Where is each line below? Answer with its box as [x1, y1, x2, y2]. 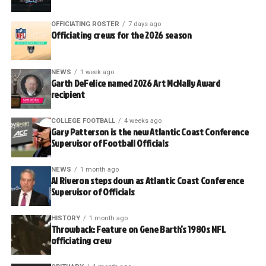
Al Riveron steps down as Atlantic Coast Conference [50, 174, 244, 188]
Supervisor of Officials [50, 185, 135, 199]
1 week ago [80, 68, 114, 77]
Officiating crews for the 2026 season [50, 28, 192, 42]
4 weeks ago [123, 117, 161, 125]
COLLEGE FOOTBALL [50, 117, 115, 125]
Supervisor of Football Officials [50, 137, 169, 150]
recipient [50, 88, 85, 102]
